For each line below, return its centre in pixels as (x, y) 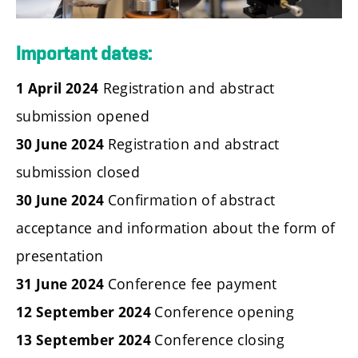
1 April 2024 (58, 89)
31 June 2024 (62, 284)
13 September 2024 (86, 340)
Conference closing (219, 340)
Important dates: (84, 54)
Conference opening (224, 312)
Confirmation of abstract (191, 200)
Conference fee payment (192, 284)
